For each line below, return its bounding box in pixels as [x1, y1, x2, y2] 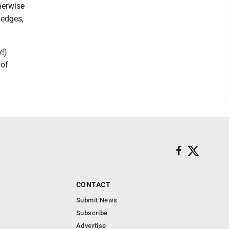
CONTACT [76, 180, 110, 189]
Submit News [76, 196, 118, 204]
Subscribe [76, 209, 108, 217]
